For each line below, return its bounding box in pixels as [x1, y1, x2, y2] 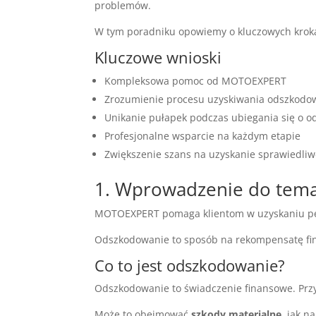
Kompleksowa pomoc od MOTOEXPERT [104, 73, 287, 87]
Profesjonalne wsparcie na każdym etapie [104, 128, 301, 142]
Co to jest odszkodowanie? [95, 254, 286, 276]
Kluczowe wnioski [95, 46, 222, 68]
